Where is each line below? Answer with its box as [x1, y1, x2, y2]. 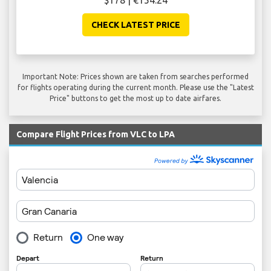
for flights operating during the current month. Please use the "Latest [17, 83, 254, 92]
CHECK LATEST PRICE [91, 20, 180, 30]
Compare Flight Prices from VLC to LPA [16, 129, 175, 140]
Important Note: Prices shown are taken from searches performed [22, 73, 249, 81]
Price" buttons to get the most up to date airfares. [50, 94, 221, 103]
